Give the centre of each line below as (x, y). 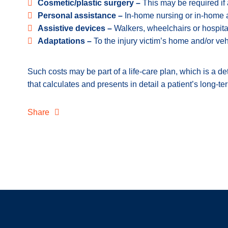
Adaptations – (66, 41)
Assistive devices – (76, 28)
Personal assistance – (81, 16)
